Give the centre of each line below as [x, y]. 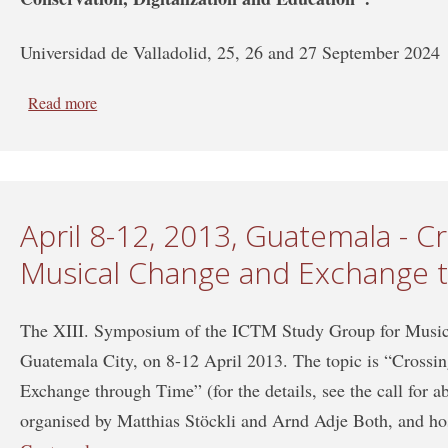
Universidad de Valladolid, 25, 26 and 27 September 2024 [230, 51]
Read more [63, 102]
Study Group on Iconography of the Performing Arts [263, 126]
